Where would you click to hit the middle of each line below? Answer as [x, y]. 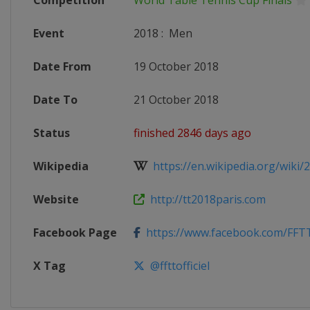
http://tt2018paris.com [205, 199]
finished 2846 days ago [192, 133]
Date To [55, 100]
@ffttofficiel [177, 266]
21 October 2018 [176, 100]
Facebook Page [75, 232]
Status [52, 133]
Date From [62, 66]
